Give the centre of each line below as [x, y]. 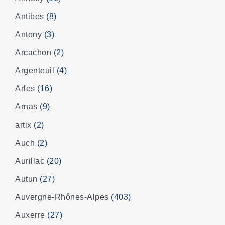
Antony [30, 35]
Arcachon [34, 53]
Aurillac [31, 161]
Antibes [31, 17]
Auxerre [31, 215]
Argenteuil [36, 71]
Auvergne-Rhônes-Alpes [63, 197]
